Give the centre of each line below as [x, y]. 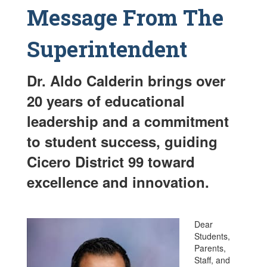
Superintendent [107, 49]
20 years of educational [106, 100]
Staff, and [212, 260]
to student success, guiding [122, 141]
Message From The [125, 17]
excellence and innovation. [118, 181]
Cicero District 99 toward [111, 161]
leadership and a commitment [128, 121]
